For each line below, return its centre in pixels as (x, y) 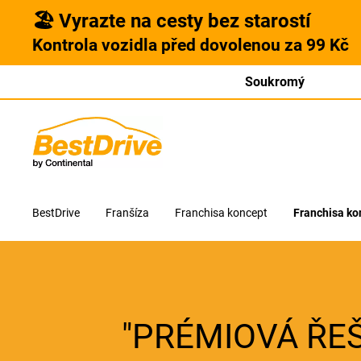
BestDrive (56, 213)
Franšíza (127, 213)
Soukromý (274, 82)
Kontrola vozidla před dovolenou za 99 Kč (191, 45)
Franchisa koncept (221, 213)
